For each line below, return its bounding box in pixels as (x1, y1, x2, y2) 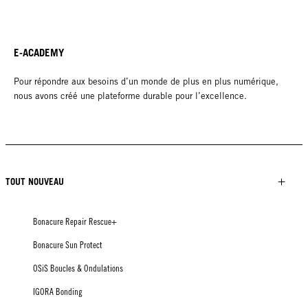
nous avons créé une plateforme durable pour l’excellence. (14, 90, 247, 101)
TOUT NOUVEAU (5, 175, 64, 187)
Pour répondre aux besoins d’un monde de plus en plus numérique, (14, 76, 278, 87)
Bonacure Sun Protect (33, 239, 102, 250)
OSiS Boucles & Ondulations (33, 263, 123, 274)
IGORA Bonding (33, 286, 82, 297)
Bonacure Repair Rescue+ (33, 216, 117, 227)
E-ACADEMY (14, 45, 64, 58)
